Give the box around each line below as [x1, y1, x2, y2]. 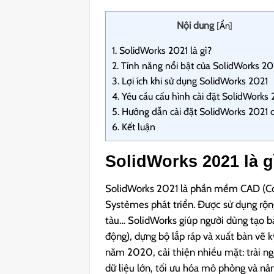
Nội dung [177, 20, 215, 32]
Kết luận [119, 121, 156, 133]
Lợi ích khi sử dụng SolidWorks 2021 [119, 75, 268, 87]
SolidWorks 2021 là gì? [117, 45, 212, 57]
